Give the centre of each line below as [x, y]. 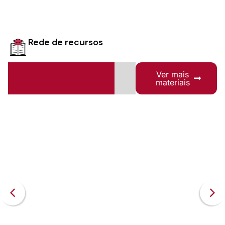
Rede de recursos [66, 42]
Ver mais [173, 74]
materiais [173, 82]
